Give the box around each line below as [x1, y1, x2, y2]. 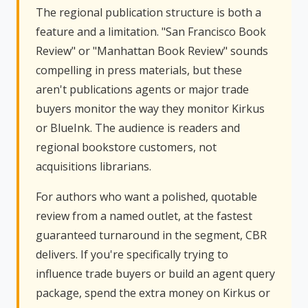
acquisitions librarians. [36, 159, 151, 174]
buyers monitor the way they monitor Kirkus [36, 101, 265, 116]
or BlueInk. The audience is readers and [36, 120, 240, 135]
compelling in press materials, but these [36, 63, 242, 78]
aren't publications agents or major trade [36, 82, 249, 97]
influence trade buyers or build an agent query [36, 266, 275, 281]
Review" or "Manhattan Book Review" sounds [36, 43, 268, 58]
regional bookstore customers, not [36, 140, 217, 155]
